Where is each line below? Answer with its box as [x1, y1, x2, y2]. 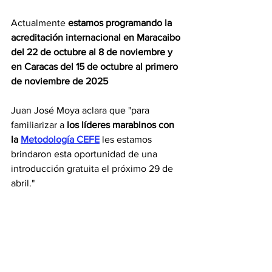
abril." [11, 177, 37, 188]
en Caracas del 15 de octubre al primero [11, 61, 180, 72]
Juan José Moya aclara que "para [11, 104, 152, 115]
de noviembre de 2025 [11, 75, 108, 86]
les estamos [100, 134, 154, 144]
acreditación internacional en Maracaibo [11, 32, 183, 42]
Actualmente [11, 17, 68, 28]
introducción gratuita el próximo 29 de [11, 163, 175, 174]
